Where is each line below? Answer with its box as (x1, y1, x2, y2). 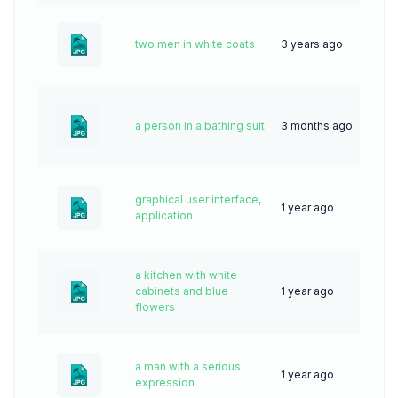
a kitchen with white (135, 268, 237, 282)
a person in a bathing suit (135, 119, 265, 132)
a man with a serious (135, 360, 241, 373)
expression (135, 376, 195, 389)
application (135, 209, 193, 222)
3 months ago (281, 119, 353, 132)
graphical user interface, (135, 193, 261, 206)
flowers (135, 300, 175, 314)
